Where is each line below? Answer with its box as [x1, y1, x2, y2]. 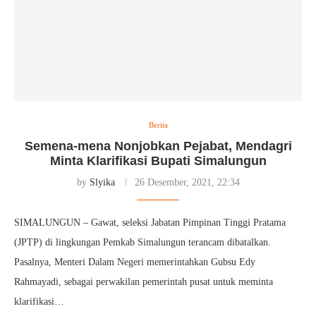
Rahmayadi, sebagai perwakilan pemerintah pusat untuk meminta [14, 276, 273, 287]
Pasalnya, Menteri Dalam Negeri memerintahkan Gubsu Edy [14, 257, 255, 267]
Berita [148, 121, 168, 129]
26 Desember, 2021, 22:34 [134, 177, 240, 188]
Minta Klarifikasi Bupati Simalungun [49, 154, 267, 168]
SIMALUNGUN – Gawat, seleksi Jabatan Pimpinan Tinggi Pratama [14, 217, 286, 228]
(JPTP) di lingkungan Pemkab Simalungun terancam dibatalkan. [14, 237, 271, 248]
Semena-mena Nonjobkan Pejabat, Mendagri [24, 139, 292, 153]
